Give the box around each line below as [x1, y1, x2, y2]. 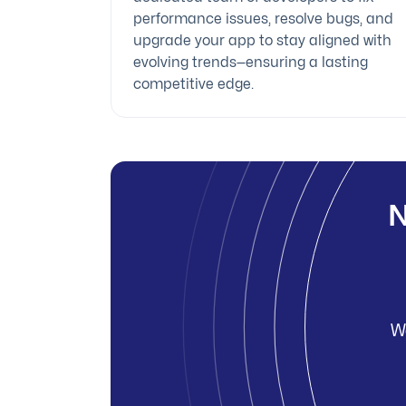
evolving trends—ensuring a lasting [133, 53, 368, 71]
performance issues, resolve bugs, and [133, 10, 393, 27]
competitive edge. [133, 75, 254, 92]
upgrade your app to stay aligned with [133, 32, 391, 49]
